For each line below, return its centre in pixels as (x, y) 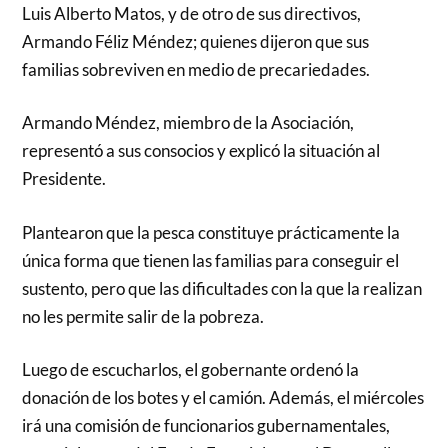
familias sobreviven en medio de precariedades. (196, 69)
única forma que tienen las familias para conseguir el (211, 260)
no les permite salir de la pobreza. (143, 316)
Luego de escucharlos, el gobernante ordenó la (191, 369)
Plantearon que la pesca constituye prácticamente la (211, 232)
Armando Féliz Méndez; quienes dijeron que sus (196, 41)
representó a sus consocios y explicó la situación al (201, 150)
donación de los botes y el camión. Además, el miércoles (223, 397)
